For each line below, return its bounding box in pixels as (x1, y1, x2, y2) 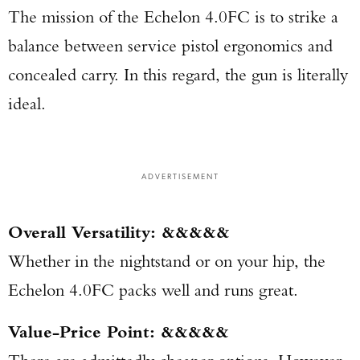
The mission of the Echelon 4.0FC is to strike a (8, 6, 338, 27)
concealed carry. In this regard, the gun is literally (8, 63, 348, 85)
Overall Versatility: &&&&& (8, 221, 230, 243)
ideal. (8, 92, 46, 114)
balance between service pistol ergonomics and (8, 35, 333, 56)
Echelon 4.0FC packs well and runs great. (8, 279, 298, 301)
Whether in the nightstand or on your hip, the (8, 250, 325, 272)
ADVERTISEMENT (141, 170, 219, 181)
